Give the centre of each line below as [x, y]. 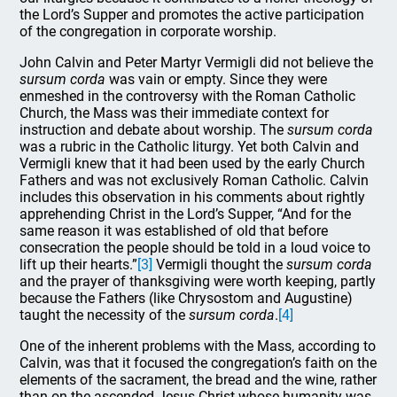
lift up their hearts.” [79, 265]
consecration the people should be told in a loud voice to [195, 248]
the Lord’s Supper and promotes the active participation [192, 15]
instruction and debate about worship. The [154, 130]
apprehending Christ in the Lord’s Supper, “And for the [186, 214]
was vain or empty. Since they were [217, 79]
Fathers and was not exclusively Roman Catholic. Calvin [195, 180]
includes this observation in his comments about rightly [193, 197]
